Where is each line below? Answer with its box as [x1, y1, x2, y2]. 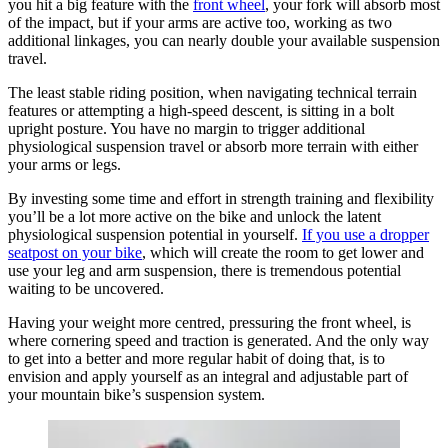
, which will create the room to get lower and [142, 243, 424, 261]
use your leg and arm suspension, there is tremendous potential [8, 261, 401, 279]
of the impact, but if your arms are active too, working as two [8, 13, 392, 31]
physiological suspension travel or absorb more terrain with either [8, 137, 418, 155]
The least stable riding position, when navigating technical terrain [8, 83, 417, 101]
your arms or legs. [8, 155, 121, 173]
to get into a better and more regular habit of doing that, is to [8, 349, 385, 367]
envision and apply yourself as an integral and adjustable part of [8, 367, 408, 385]
